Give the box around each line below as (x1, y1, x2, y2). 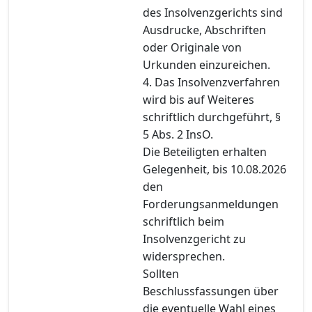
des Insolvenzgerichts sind (143, 4, 283, 20)
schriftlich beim (143, 213, 224, 229)
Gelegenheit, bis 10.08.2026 (143, 161, 286, 177)
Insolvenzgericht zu (143, 231, 246, 247)
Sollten (143, 265, 179, 281)
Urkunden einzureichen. (143, 56, 270, 72)
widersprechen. (143, 248, 225, 264)
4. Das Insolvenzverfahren (143, 74, 280, 90)
